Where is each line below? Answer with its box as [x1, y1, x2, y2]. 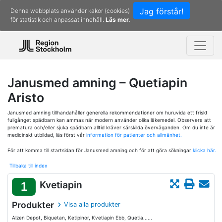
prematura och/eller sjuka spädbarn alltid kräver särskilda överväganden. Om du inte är [7, 124, 215, 130]
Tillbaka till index [9, 163, 47, 168]
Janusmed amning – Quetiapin [7, 75, 187, 90]
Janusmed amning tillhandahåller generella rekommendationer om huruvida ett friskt [7, 110, 208, 115]
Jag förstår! [140, 6, 183, 16]
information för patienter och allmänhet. [86, 132, 182, 138]
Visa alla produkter [64, 201, 121, 208]
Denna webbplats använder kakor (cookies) [10, 7, 130, 14]
